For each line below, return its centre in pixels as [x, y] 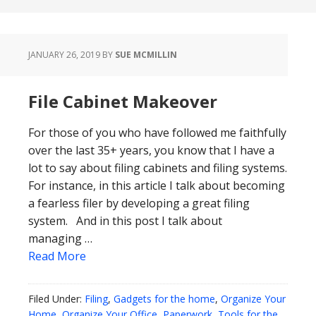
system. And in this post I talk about [125, 221]
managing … [60, 238]
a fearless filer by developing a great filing [139, 203]
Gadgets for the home [164, 299]
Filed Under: [56, 299]
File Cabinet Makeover [123, 101]
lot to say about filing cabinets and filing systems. [158, 168]
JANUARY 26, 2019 [64, 55]
